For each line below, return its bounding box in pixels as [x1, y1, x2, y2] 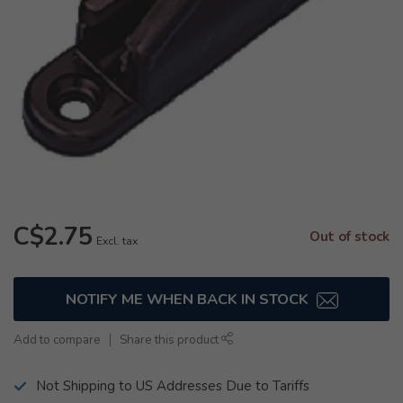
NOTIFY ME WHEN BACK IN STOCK [65, 289, 312, 309]
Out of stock [309, 228, 390, 246]
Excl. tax [96, 234, 138, 248]
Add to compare [13, 331, 101, 348]
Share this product [120, 331, 221, 348]
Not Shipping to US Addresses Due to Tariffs [36, 377, 309, 395]
